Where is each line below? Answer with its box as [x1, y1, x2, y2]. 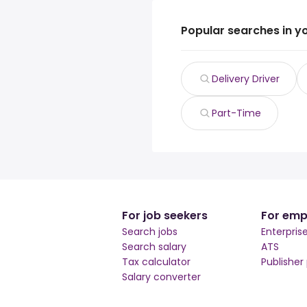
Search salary [122, 240, 186, 254]
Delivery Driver [212, 72, 280, 86]
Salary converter [122, 270, 201, 284]
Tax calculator [122, 255, 191, 269]
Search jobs [122, 225, 177, 238]
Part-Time [212, 106, 261, 120]
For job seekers [122, 208, 208, 223]
